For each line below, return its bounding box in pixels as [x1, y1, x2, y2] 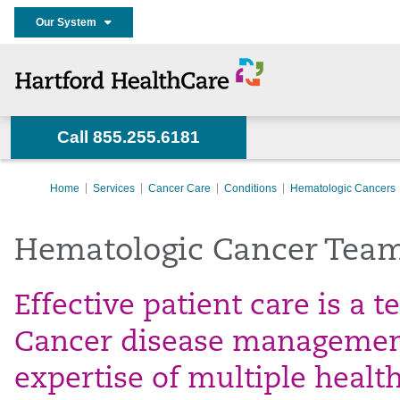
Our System [36, 15, 104, 29]
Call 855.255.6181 [57, 128, 200, 146]
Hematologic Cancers [290, 182, 396, 195]
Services [93, 182, 135, 195]
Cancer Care [148, 182, 211, 195]
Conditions [224, 182, 277, 195]
